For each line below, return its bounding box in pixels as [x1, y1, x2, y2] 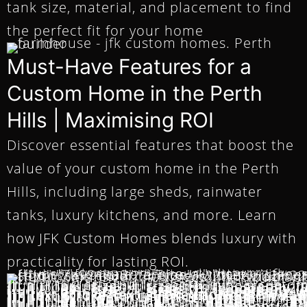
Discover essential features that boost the [7, 136, 294, 155]
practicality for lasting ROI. [7, 252, 189, 271]
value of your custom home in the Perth [7, 159, 280, 178]
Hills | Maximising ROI [7, 108, 214, 133]
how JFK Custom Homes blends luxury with [7, 229, 297, 248]
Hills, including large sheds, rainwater [7, 182, 262, 201]
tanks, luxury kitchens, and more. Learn [7, 206, 277, 225]
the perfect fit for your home [7, 21, 204, 40]
